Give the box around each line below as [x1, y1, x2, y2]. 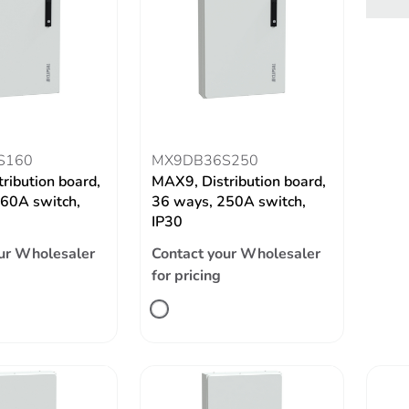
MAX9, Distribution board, [152, 172, 327, 192]
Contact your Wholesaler [152, 244, 321, 264]
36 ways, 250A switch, [152, 192, 307, 212]
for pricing [152, 266, 222, 286]
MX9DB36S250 [152, 151, 259, 171]
